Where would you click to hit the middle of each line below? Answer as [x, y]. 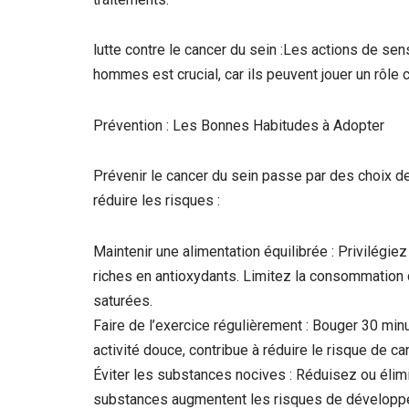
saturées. [123, 301]
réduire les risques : [157, 201]
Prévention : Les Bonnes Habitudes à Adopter [239, 125]
